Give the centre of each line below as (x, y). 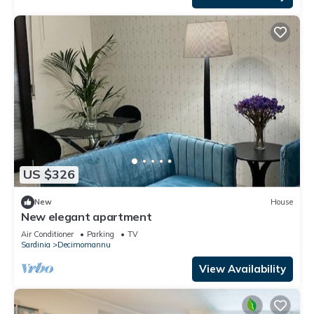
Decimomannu (84, 244)
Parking (101, 234)
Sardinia (36, 244)
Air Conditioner (47, 234)
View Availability (243, 268)
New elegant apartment (87, 216)
